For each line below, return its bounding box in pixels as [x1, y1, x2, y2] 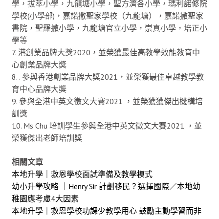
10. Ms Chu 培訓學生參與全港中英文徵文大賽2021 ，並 [12, 121, 202, 131]
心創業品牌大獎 [12, 60, 66, 70]
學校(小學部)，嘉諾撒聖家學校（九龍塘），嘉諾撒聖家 [12, 11, 203, 21]
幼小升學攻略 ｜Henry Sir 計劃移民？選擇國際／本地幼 [12, 181, 200, 192]
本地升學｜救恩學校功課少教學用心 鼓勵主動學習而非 [12, 206, 201, 216]
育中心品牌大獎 [12, 84, 66, 94]
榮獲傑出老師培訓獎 [12, 133, 82, 143]
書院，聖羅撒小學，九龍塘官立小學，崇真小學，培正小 [12, 23, 207, 33]
